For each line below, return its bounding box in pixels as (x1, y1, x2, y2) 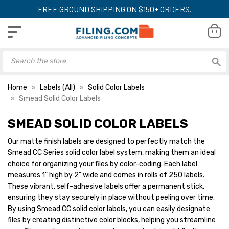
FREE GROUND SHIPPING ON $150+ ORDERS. (37, 4, 192, 14)
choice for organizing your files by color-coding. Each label (8, 159, 197, 168)
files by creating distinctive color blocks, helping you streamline (8, 215, 216, 224)
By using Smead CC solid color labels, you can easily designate (8, 204, 210, 213)
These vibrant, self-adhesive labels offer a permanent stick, (8, 181, 204, 191)
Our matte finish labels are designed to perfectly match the (8, 136, 205, 146)
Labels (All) (40, 83, 75, 92)
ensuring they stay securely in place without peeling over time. (8, 193, 215, 202)
